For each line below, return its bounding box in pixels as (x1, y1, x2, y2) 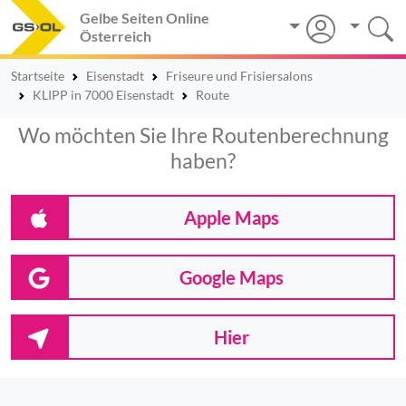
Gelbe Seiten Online (80, 9, 209, 26)
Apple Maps (183, 207, 279, 228)
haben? (170, 148, 236, 173)
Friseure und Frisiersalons (166, 68, 313, 83)
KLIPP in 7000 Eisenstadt (33, 87, 174, 102)
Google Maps (179, 266, 284, 288)
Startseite (11, 68, 64, 83)
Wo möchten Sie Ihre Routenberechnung (17, 122, 389, 148)
